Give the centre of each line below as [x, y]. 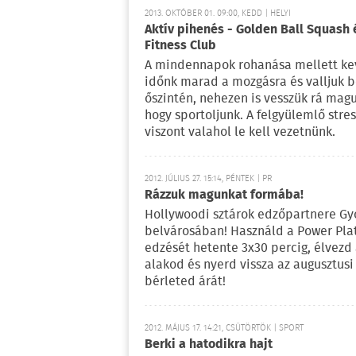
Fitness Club [180, 46]
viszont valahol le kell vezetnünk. [240, 133]
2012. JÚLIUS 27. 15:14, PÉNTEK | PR [208, 179]
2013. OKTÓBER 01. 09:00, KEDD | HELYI [218, 14]
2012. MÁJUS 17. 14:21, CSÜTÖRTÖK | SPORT [224, 328]
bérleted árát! [185, 282]
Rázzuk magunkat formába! [224, 195]
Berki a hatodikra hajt [209, 344]
